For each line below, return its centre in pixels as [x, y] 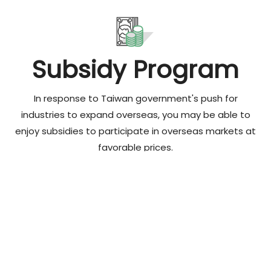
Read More [135, 186]
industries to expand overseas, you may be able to [135, 114]
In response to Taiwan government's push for [135, 98]
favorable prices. [135, 147]
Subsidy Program [135, 69]
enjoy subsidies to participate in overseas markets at [135, 131]
